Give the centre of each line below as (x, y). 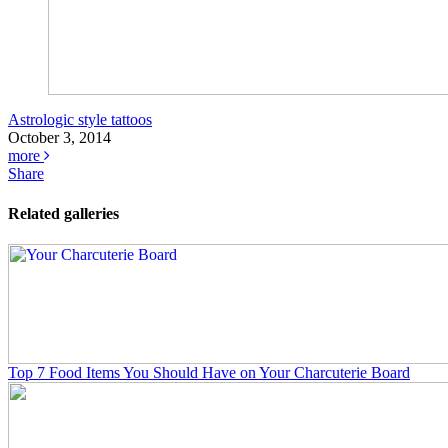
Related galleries (63, 213)
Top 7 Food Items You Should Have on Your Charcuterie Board (209, 372)
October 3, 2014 (59, 138)
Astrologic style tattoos (80, 120)
